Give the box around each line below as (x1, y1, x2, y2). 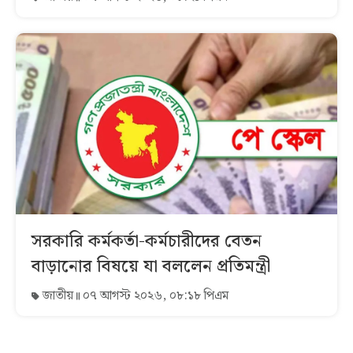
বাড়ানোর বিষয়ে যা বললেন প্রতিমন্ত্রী (32, 252, 270, 281)
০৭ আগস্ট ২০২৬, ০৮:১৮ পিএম (80, 285, 229, 306)
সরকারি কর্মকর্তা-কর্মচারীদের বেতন (32, 227, 262, 255)
